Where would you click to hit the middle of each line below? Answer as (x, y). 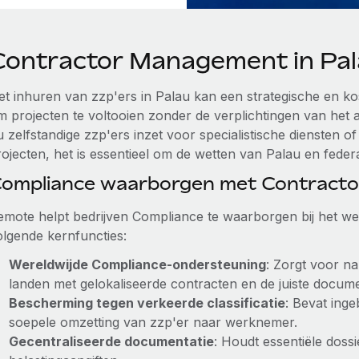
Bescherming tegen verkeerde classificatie (147, 303)
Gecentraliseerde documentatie (111, 341)
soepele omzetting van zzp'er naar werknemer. (153, 322)
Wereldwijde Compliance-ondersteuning (137, 264)
